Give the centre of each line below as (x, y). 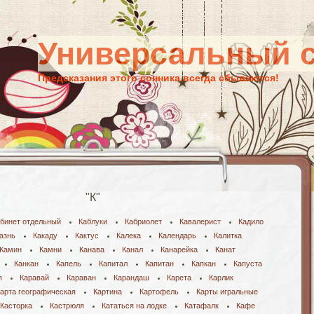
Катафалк (202, 306)
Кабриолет (143, 221)
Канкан (26, 264)
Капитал (113, 264)
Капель (69, 264)
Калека (129, 235)
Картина (108, 292)
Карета (179, 278)
